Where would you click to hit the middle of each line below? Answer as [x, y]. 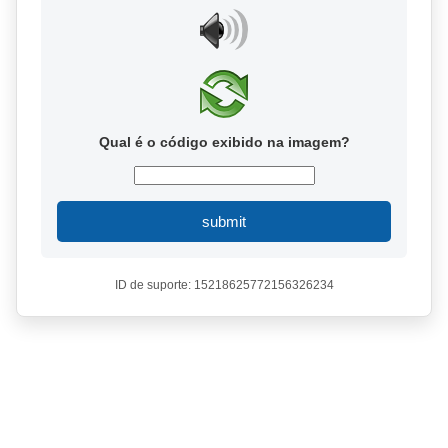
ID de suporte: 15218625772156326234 [224, 285]
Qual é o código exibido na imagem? [224, 142]
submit [224, 221]
